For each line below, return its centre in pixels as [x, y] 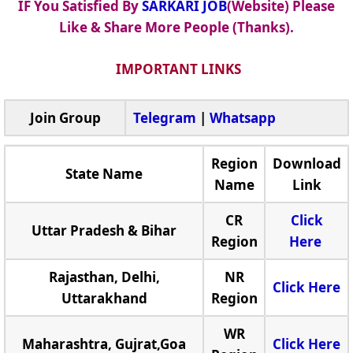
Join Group [65, 118]
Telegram [164, 118]
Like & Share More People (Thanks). [176, 27]
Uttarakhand [104, 298]
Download [307, 163]
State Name [104, 174]
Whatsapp [242, 118]
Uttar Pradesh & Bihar [104, 230]
